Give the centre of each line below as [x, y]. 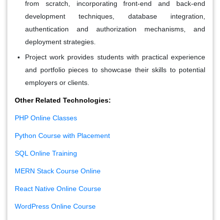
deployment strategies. [60, 41]
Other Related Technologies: [63, 100]
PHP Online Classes [46, 118]
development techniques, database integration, [115, 16]
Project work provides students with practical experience [115, 57]
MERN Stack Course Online [58, 171]
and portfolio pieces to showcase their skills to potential [115, 69]
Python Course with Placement [62, 135]
